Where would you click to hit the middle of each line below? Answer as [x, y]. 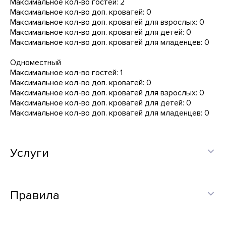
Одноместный [36, 63]
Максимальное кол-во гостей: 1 [66, 73]
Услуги [30, 153]
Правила [35, 195]
